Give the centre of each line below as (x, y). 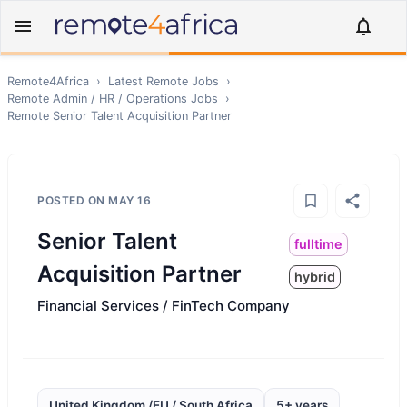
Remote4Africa (48, 81)
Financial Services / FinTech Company (164, 306)
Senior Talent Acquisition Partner (142, 116)
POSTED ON (73, 200)
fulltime (319, 244)
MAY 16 (129, 200)
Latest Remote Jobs (164, 81)
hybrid (315, 277)
